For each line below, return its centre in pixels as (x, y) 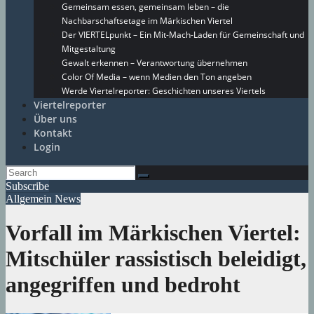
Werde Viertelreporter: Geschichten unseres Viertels (164, 91)
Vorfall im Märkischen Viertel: (153, 233)
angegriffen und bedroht (123, 285)
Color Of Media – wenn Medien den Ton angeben (157, 77)
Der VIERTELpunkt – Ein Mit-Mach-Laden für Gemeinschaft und (183, 35)
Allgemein (30, 199)
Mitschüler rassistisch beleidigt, (156, 259)
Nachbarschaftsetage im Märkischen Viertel (147, 21)
